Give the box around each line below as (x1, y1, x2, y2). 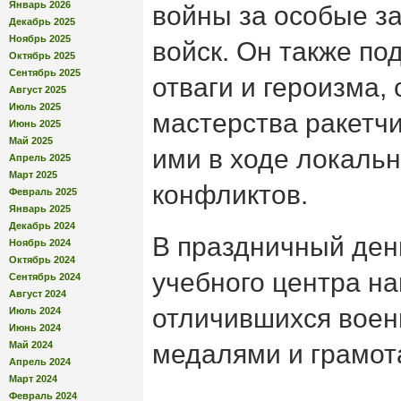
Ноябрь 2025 (9, 32, 71, 44)
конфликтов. (152, 180, 308, 209)
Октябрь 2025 (9, 49, 75, 61)
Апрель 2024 (9, 355, 71, 367)
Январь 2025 (9, 202, 71, 214)
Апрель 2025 (9, 151, 71, 163)
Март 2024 (9, 372, 57, 384)
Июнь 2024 (9, 321, 61, 333)
